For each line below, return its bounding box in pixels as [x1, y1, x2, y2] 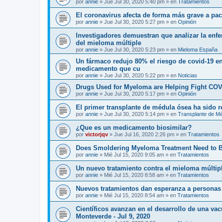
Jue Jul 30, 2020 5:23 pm [104, 47, 165, 53]
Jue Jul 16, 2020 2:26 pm [114, 131, 174, 137]
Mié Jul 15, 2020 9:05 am [104, 152, 164, 158]
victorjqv [85, 131, 108, 137]
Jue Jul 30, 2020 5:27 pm [104, 19, 165, 25]
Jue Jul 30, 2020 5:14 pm [104, 111, 165, 117]
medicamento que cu [76, 65, 140, 72]
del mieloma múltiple [76, 39, 141, 47]
